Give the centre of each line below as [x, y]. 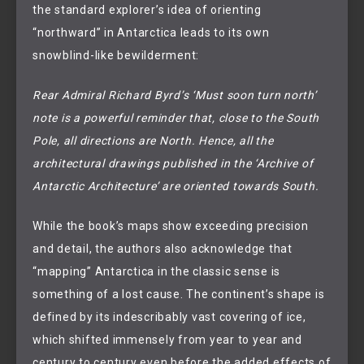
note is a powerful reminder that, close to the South [176, 118]
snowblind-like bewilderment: [116, 56]
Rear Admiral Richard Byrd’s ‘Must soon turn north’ [175, 95]
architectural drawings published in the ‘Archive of [173, 164]
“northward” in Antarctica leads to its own [151, 33]
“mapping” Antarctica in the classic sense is [156, 271]
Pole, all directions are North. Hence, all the [153, 141]
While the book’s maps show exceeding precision [171, 225]
